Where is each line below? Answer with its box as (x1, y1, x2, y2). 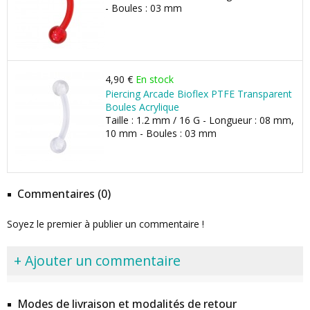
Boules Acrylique (105, 100, 179, 113)
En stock (136, 73, 174, 86)
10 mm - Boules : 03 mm (105, 127, 217, 140)
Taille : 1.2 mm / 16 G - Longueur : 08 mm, (105, 113, 294, 127)
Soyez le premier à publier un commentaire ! (7, 217, 204, 230)
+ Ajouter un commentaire (14, 251, 181, 270)
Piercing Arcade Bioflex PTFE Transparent (105, 87, 292, 100)
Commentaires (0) (17, 186, 111, 201)
